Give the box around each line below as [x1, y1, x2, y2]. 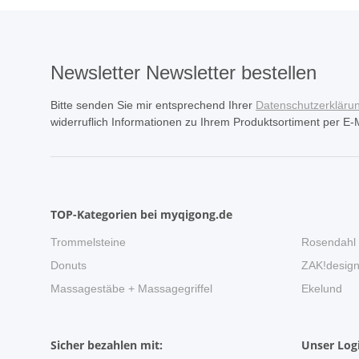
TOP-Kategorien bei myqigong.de [50, 207, 232, 223]
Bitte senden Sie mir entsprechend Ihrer [50, 99, 256, 112]
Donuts [50, 259, 87, 272]
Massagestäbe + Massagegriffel [50, 282, 212, 296]
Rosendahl [301, 236, 356, 249]
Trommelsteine [50, 236, 126, 249]
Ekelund [301, 282, 342, 296]
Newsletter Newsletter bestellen [50, 62, 317, 84]
